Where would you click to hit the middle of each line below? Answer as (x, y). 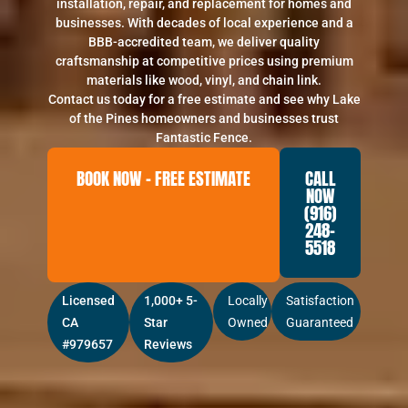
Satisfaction (321, 301)
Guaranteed (320, 322)
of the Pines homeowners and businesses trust (204, 119)
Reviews (168, 344)
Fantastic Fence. (204, 138)
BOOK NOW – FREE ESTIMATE (164, 178)
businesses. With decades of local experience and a (204, 23)
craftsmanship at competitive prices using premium (204, 61)
